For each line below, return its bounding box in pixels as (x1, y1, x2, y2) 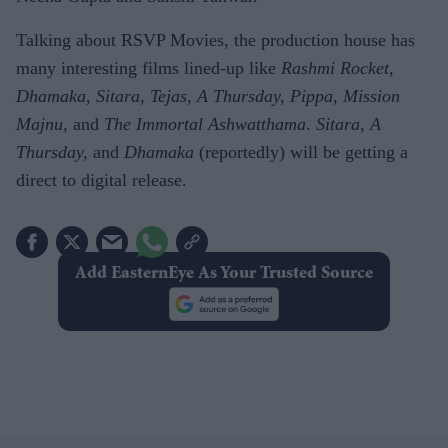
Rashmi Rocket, (281, 57, 394, 78)
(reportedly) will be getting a (194, 141, 408, 162)
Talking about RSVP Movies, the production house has (16, 29, 415, 50)
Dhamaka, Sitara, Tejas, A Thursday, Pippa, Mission (16, 85, 400, 106)
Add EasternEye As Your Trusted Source (74, 264, 373, 283)
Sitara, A (316, 113, 381, 134)
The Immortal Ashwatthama (104, 113, 306, 134)
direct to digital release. (16, 169, 187, 190)
